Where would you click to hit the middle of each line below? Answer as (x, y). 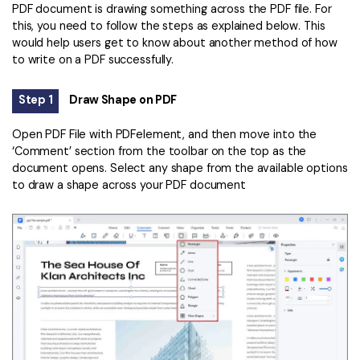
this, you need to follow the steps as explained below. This (169, 26)
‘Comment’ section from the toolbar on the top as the (160, 151)
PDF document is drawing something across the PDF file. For (172, 9)
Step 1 (36, 99)
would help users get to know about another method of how (175, 43)
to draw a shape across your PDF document (129, 184)
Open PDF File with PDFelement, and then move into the (165, 134)
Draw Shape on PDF (123, 99)
